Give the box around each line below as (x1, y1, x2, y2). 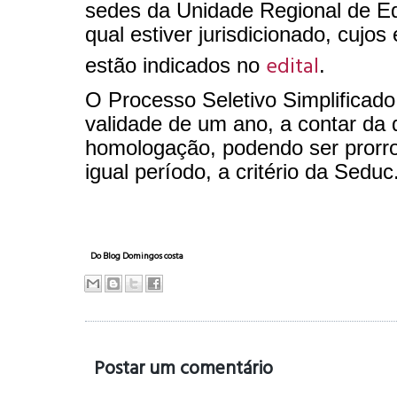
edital (266, 49, 319, 81)
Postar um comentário (94, 353, 273, 381)
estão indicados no (85, 53, 266, 77)
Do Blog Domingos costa (90, 249, 183, 262)
